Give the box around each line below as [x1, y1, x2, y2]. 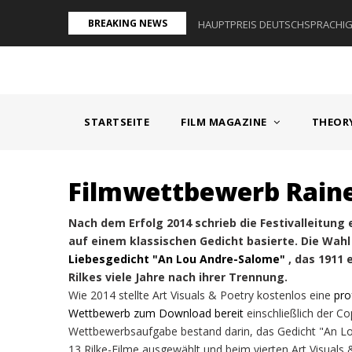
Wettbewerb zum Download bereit [68, 306, 244, 321]
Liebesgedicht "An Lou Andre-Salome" [68, 251, 285, 266]
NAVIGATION [68, 103, 137, 116]
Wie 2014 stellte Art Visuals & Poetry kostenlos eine [68, 288, 334, 302]
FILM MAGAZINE [181, 115, 269, 129]
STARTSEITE [84, 115, 149, 129]
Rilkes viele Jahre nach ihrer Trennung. [68, 269, 288, 284]
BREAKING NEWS [87, 16, 167, 30]
